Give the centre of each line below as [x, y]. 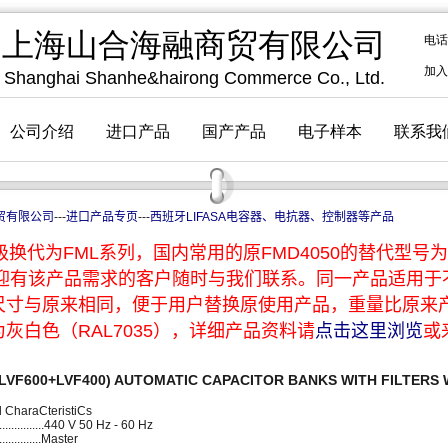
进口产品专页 [102, 217]
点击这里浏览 [369, 331]
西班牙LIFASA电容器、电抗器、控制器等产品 [272, 217]
